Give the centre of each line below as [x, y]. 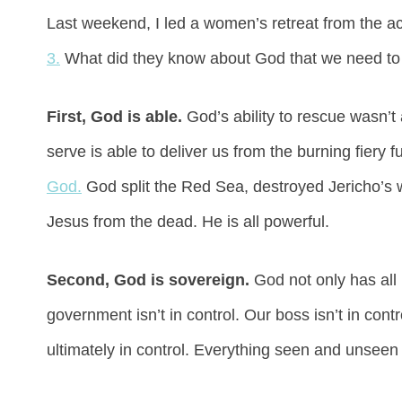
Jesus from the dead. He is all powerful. [188, 222]
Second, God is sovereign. [148, 280]
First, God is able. [114, 117]
